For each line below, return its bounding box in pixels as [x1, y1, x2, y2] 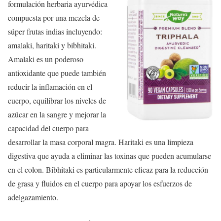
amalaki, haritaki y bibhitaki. [8, 39, 96, 50]
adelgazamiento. [8, 191, 58, 202]
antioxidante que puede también [8, 67, 106, 78]
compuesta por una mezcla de [8, 12, 100, 23]
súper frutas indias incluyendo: [8, 26, 102, 37]
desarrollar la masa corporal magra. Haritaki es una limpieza [8, 136, 193, 147]
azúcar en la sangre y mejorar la [8, 109, 106, 119]
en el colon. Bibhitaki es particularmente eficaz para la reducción [8, 164, 208, 175]
